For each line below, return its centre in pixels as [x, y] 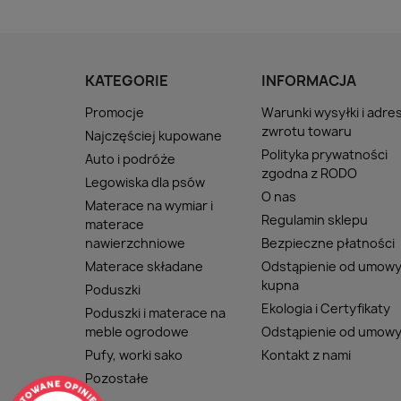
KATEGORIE [127, 81]
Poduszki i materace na [155, 313]
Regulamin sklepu [315, 220]
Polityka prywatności [325, 155]
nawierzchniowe [135, 243]
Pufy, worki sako [134, 355]
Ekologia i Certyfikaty [326, 309]
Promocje [115, 113]
